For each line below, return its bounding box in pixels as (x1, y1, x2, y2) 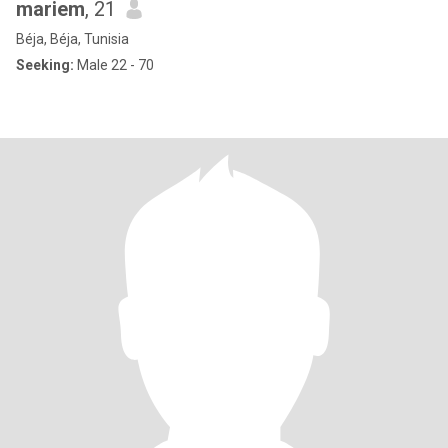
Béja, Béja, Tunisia (16, 31, 129, 47)
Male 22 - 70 (74, 57, 154, 73)
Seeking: (16, 57, 74, 73)
